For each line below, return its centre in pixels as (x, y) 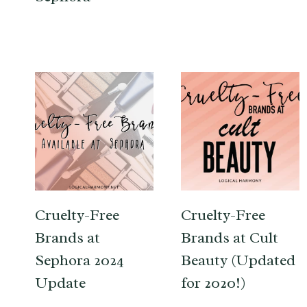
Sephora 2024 (79, 260)
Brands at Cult (230, 237)
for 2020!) (213, 283)
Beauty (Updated (238, 260)
